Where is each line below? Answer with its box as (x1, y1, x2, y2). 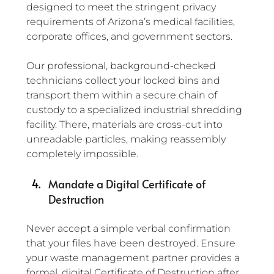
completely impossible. (26, 148, 138, 160)
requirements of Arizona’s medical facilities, (26, 16, 237, 28)
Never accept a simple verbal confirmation (26, 223, 233, 235)
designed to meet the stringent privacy (26, 1, 218, 13)
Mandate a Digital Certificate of (48, 176, 209, 192)
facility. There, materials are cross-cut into (26, 119, 225, 131)
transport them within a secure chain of (26, 89, 220, 102)
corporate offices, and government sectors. (26, 31, 232, 43)
